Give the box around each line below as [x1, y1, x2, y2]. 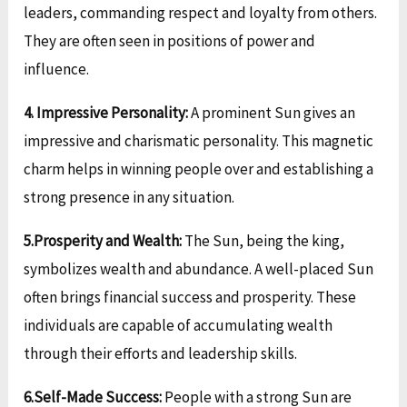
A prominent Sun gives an [188, 103, 356, 124]
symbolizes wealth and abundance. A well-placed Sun [24, 259, 374, 280]
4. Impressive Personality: [24, 103, 189, 124]
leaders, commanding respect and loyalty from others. [24, 3, 378, 24]
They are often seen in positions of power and [24, 31, 316, 52]
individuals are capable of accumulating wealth [24, 315, 333, 336]
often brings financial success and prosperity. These [24, 287, 357, 308]
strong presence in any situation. [24, 187, 235, 208]
